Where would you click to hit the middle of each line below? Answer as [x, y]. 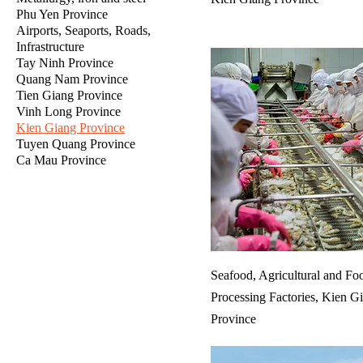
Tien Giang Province [69, 95]
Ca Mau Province [61, 160]
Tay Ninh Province [65, 63]
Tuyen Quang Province [76, 144]
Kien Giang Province [70, 128]
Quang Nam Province [72, 79]
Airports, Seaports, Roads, [83, 30]
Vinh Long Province [68, 111]
